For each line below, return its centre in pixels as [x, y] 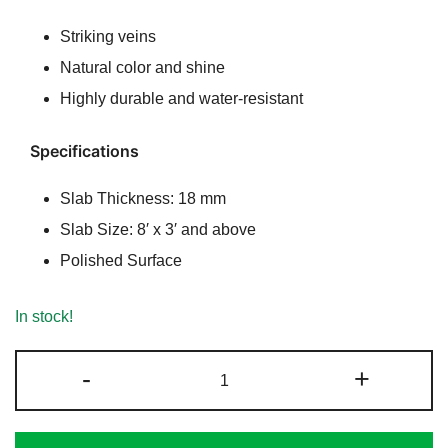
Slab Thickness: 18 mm [143, 199]
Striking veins [108, 37]
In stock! [44, 317]
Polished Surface [121, 261]
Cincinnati [258, 364]
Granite [248, 390]
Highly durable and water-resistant [181, 99]
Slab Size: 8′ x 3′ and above [158, 230]
